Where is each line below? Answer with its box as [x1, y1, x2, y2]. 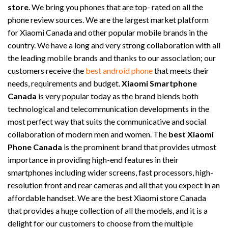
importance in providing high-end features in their [8, 155, 179, 165]
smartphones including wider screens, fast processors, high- [8, 167, 213, 178]
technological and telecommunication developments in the [8, 104, 209, 114]
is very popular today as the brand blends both [37, 91, 198, 101]
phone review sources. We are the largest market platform [8, 15, 209, 25]
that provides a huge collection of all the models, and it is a [8, 206, 208, 216]
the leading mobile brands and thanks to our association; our [8, 53, 216, 63]
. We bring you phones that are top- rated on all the [28, 2, 203, 12]
